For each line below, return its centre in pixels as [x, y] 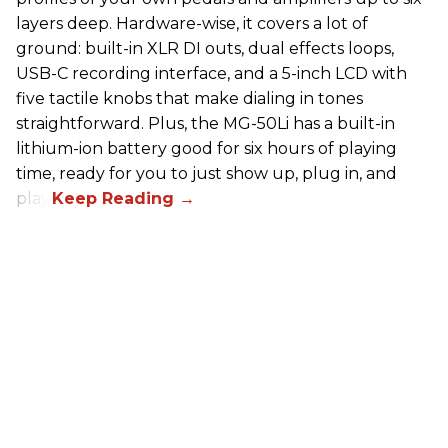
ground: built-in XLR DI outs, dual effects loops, [205, 49]
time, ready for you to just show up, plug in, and [206, 174]
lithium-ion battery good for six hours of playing [206, 149]
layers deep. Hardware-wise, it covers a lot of [192, 24]
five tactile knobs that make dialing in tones [189, 99]
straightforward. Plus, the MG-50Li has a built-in [205, 124]
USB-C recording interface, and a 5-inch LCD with [211, 74]
